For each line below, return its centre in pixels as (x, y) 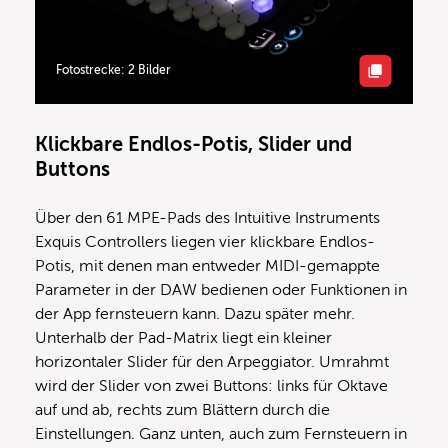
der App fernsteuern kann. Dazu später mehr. (195, 313)
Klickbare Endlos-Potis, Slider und (193, 144)
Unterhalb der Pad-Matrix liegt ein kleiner (183, 337)
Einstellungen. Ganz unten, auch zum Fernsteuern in (221, 433)
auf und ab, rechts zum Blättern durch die (182, 409)
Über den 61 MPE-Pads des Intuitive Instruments (207, 217)
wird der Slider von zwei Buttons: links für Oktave (211, 385)
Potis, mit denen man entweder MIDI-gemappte (207, 265)
